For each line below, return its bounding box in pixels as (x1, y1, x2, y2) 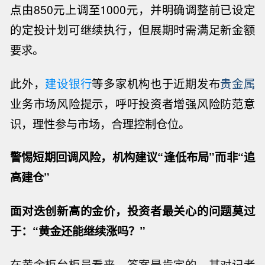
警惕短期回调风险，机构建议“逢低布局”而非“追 (10, 148, 255, 166)
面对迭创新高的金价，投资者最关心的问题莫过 (10, 202, 255, 219)
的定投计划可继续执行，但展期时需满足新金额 (10, 21, 255, 38)
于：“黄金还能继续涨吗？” (10, 222, 146, 240)
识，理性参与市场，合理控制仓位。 (10, 115, 190, 132)
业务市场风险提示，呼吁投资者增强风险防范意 (10, 95, 255, 112)
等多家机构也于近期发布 (92, 75, 221, 92)
